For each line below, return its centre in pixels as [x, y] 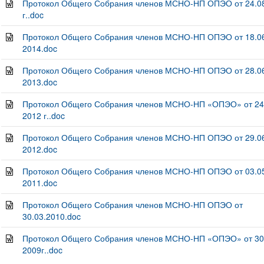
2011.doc [39, 183]
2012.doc [39, 149]
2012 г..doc [43, 115]
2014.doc [39, 48]
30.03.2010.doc [51, 216]
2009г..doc [42, 250]
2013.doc [39, 82]
